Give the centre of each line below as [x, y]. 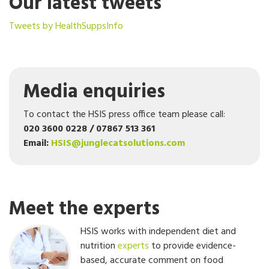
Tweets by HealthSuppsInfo [66, 26]
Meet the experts [84, 209]
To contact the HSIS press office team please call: [124, 115]
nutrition [99, 246]
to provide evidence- [192, 246]
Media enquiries [94, 92]
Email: [37, 144]
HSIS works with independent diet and [158, 232]
